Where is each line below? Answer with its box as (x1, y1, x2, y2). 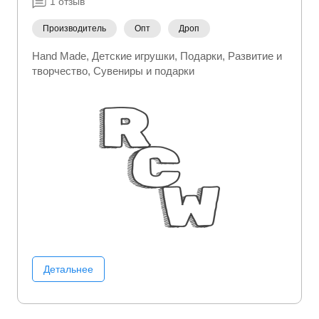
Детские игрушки (92, 50, 174, 62)
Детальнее (43, 263, 93, 275)
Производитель (43, 23, 106, 33)
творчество (32, 65, 88, 77)
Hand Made (32, 50, 86, 62)
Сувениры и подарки (93, 65, 194, 77)
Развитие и (228, 50, 282, 62)
